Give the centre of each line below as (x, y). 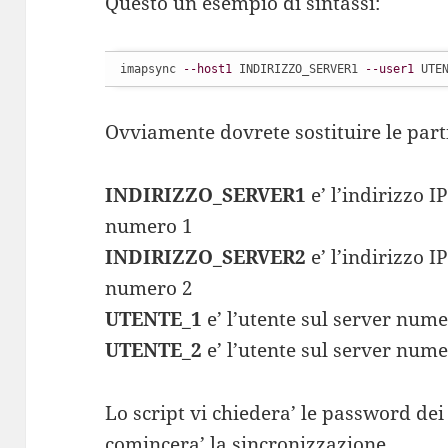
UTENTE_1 (154, 319)
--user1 (390, 69)
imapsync (152, 69)
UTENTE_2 (154, 350)
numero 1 (149, 226)
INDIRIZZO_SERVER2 (206, 257)
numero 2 (149, 288)
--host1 (208, 69)
